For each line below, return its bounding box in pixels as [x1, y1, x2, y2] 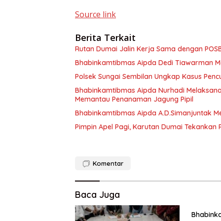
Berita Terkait [75, 31, 136, 43]
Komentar [93, 159, 123, 167]
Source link [75, 8, 116, 20]
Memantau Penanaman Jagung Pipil [75, 94, 193, 104]
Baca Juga [75, 188, 120, 200]
